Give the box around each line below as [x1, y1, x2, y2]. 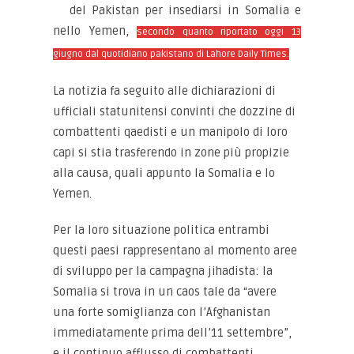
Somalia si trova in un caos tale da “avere [53, 284, 277, 299]
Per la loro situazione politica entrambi [53, 223, 270, 237]
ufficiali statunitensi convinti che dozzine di [53, 104, 296, 119]
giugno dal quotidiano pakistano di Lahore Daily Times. [53, 48, 290, 60]
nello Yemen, [53, 24, 137, 38]
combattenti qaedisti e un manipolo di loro [53, 125, 288, 139]
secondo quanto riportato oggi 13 [137, 26, 301, 38]
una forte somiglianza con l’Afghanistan [53, 305, 271, 319]
